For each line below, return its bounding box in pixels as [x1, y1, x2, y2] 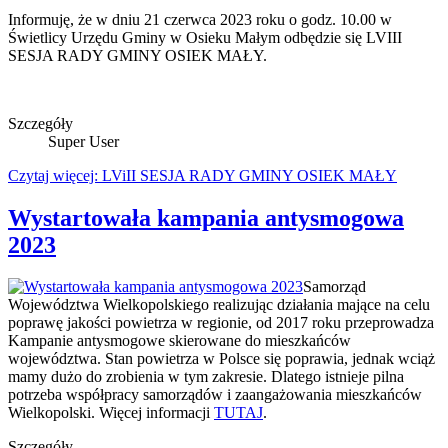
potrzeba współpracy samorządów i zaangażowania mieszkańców [8, 386, 422, 404]
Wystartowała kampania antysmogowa [8, 204, 404, 231]
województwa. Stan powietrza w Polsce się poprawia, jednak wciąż [8, 350, 435, 368]
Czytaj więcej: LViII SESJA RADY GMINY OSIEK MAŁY [8, 166, 397, 184]
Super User [48, 132, 119, 150]
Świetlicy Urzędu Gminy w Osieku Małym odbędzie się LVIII [8, 28, 402, 46]
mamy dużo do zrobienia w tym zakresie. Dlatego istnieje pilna [8, 368, 404, 386]
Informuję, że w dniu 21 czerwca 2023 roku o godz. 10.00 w [8, 10, 392, 28]
